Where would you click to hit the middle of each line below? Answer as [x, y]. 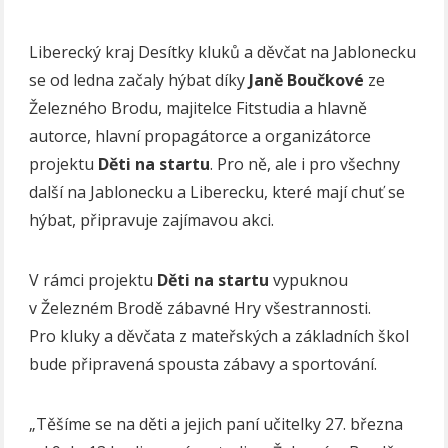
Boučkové [326, 79]
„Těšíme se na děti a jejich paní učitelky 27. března [216, 423]
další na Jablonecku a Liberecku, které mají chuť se [217, 191]
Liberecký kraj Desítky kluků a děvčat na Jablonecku [223, 51]
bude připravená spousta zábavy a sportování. [203, 363]
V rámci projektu [93, 279]
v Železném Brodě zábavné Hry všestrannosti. [200, 307]
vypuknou [309, 279]
